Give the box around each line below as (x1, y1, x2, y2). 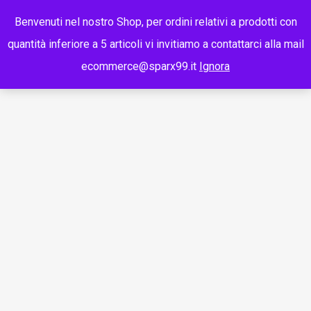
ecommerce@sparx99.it (81, 60, 199, 73)
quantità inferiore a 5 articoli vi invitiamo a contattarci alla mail (7, 37, 304, 51)
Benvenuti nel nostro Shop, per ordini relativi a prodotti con (14, 15, 297, 28)
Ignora (199, 60, 230, 73)
